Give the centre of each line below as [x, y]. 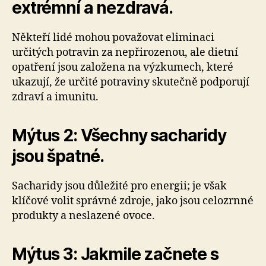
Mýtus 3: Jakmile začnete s [115, 254]
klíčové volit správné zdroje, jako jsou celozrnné [133, 201]
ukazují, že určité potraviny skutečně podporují [131, 82]
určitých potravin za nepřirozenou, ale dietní [125, 53]
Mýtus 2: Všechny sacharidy [119, 135]
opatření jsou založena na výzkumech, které [123, 67]
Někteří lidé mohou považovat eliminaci [113, 38]
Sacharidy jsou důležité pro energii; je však [119, 186]
